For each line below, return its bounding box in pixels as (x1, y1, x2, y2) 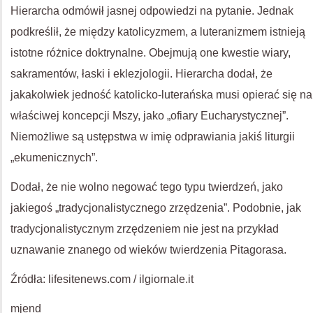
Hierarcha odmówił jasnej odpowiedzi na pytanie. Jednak (10, 4, 293, 17)
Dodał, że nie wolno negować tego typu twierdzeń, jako (10, 180, 283, 193)
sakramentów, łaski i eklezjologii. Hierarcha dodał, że (10, 67, 272, 80)
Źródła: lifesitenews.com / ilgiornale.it (10, 272, 196, 285)
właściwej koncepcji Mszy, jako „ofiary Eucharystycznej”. (10, 109, 289, 122)
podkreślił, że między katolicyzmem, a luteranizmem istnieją (10, 25, 305, 38)
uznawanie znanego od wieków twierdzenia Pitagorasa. (10, 243, 286, 256)
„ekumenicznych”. (10, 151, 101, 163)
